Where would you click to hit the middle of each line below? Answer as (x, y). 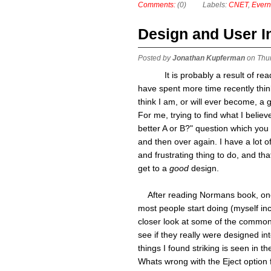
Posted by (155, 58)
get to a (154, 168)
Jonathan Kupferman (209, 58)
